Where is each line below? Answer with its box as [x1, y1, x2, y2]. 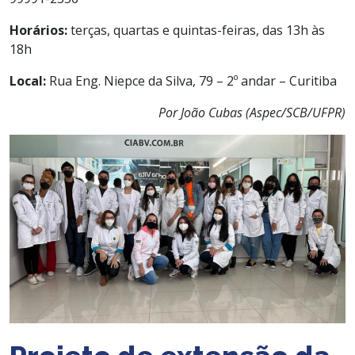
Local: [10, 71, 46, 90]
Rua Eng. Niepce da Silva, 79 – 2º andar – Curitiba [46, 71, 337, 90]
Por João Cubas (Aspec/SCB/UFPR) [158, 103, 345, 121]
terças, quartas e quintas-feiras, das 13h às [67, 21, 325, 39]
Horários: [10, 21, 67, 39]
